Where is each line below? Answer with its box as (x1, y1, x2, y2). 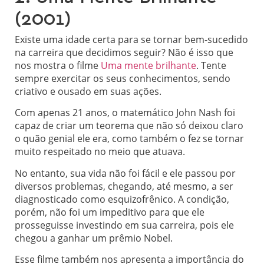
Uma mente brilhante (98, 59, 196, 72)
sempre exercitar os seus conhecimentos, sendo (15, 72, 230, 85)
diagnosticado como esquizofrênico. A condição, (15, 192, 229, 206)
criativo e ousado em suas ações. (15, 85, 161, 98)
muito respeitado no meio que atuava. (15, 145, 185, 159)
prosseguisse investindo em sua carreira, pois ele (15, 218, 234, 232)
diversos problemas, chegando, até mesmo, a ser (15, 179, 233, 193)
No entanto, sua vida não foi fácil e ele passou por (15, 166, 236, 180)
